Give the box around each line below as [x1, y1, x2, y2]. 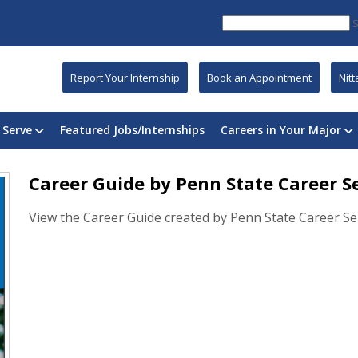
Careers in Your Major [221, 122, 341, 137]
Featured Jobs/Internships [60, 122, 205, 137]
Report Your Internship [70, 70, 180, 85]
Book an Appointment [207, 70, 312, 85]
